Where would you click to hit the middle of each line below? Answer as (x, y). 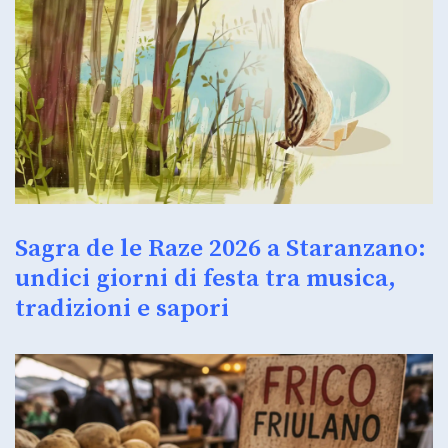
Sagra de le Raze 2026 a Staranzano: (220, 248)
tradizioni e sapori (122, 308)
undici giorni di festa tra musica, (205, 278)
